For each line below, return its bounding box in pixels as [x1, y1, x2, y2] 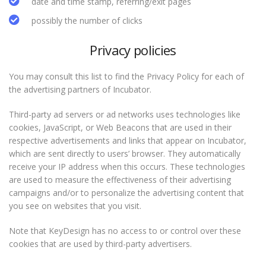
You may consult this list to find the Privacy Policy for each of [9, 71, 244, 82]
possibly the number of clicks [31, 15, 142, 26]
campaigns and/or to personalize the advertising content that [9, 187, 244, 198]
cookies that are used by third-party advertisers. [9, 238, 192, 249]
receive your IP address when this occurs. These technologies [9, 161, 245, 172]
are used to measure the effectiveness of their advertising [9, 174, 231, 185]
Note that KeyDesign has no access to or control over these [9, 225, 241, 236]
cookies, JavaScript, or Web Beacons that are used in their [9, 122, 232, 133]
